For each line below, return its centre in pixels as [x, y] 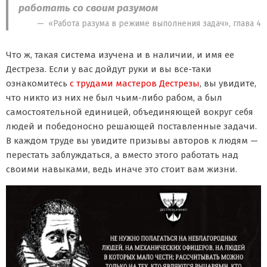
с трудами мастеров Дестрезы [135, 84]
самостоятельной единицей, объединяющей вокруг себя [130, 112]
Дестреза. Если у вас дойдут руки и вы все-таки [109, 69]
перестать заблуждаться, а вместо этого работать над [122, 155]
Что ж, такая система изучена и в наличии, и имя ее [120, 55]
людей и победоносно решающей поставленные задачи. [131, 127]
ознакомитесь [38, 84]
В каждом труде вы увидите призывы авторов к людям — [132, 141]
